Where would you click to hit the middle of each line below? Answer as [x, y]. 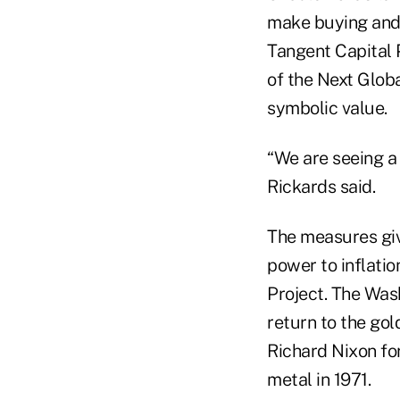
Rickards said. [321, 187]
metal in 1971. [319, 379]
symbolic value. [327, 108]
